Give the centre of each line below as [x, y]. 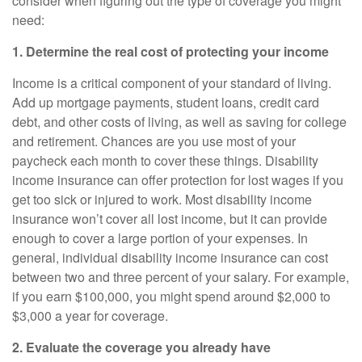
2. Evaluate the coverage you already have [141, 347]
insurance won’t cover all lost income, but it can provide [170, 219]
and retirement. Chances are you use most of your [154, 141]
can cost [303, 257]
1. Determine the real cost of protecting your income [170, 51]
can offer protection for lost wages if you [229, 180]
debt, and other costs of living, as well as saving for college [179, 122]
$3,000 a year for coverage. [90, 316]
